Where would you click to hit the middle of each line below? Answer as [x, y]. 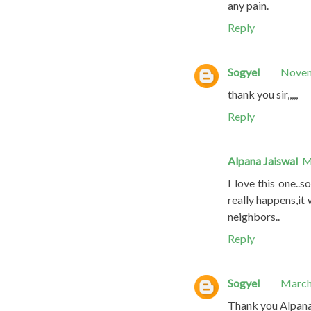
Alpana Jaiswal [263, 160]
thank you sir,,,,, [263, 94]
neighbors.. [254, 216]
